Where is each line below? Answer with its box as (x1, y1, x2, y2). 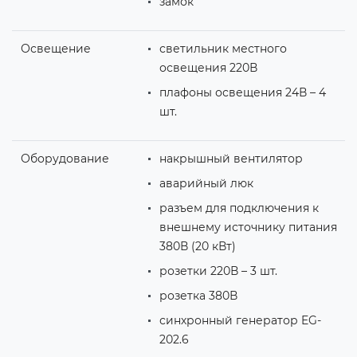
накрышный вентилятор (159, 151, 303, 166)
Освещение (20, 41, 91, 56)
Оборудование (20, 151, 109, 166)
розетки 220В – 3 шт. (159, 263, 277, 278)
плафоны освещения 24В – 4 (159, 84, 326, 100)
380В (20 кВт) (159, 238, 236, 253)
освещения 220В (159, 60, 257, 75)
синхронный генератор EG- (159, 312, 321, 328)
